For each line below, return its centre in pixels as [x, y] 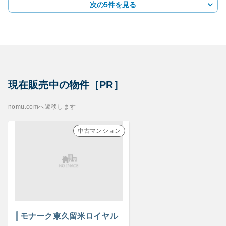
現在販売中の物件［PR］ [66, 85]
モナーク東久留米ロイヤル [69, 216]
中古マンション [99, 131]
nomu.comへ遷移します [42, 107]
